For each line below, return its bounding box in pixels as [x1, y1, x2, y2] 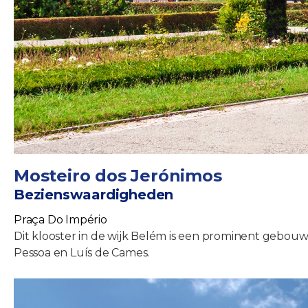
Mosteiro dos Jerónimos [14, 165, 222, 186]
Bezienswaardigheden [14, 186, 174, 203]
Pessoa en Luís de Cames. [14, 245, 150, 259]
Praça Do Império [14, 212, 107, 226]
